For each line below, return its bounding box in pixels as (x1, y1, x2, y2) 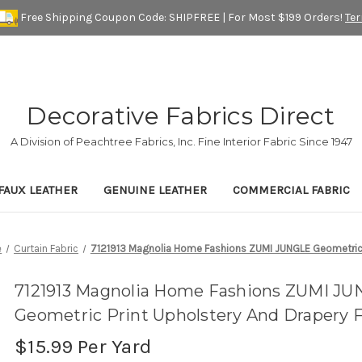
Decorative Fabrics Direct (27, 101, 335, 132)
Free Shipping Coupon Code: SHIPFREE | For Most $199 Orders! (18, 10, 345, 24)
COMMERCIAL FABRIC (233, 183, 350, 198)
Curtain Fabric (14, 242, 79, 255)
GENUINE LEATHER (103, 183, 207, 198)
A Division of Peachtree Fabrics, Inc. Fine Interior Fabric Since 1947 (10, 135, 352, 149)
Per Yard (73, 335, 153, 359)
